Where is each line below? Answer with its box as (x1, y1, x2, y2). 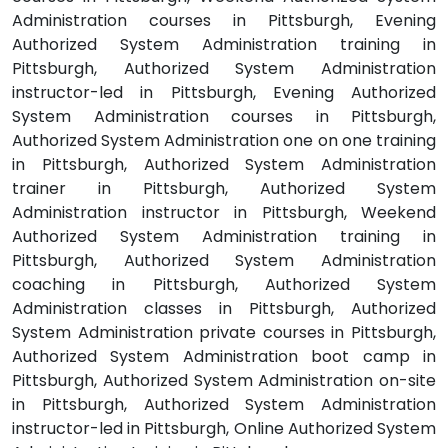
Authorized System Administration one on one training (12, 128, 436, 152)
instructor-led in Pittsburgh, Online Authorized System (12, 416, 436, 440)
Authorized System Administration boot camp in (12, 344, 436, 368)
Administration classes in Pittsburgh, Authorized (12, 296, 436, 320)
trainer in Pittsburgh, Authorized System (12, 176, 436, 200)
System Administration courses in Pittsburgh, (12, 104, 436, 128)
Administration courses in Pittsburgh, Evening (12, 8, 436, 32)
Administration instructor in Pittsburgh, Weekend (12, 200, 436, 224)
